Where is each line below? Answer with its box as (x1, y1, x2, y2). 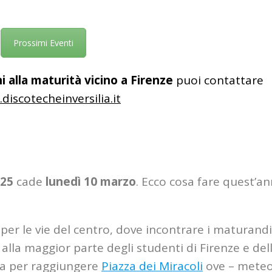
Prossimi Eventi (13, 37, 73, 49)
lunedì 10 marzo (46, 174, 136, 190)
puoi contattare (173, 72, 263, 89)
